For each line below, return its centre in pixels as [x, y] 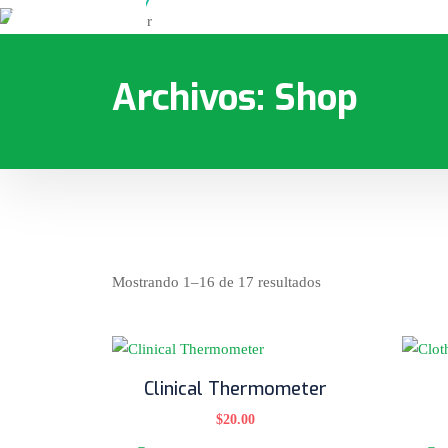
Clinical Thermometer [235, 388]
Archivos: [193, 97]
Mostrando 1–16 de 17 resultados [216, 281]
